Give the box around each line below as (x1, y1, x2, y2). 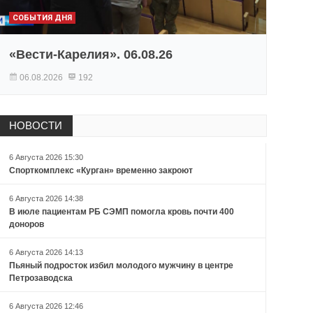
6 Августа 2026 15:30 (8, 153, 83, 162)
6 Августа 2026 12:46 (8, 302, 83, 311)
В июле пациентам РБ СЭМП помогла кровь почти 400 (8, 207, 234, 217)
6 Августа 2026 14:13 (8, 248, 83, 257)
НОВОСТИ (8, 119, 62, 132)
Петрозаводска (8, 273, 73, 284)
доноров (8, 219, 44, 230)
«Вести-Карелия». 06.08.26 (8, 48, 173, 62)
